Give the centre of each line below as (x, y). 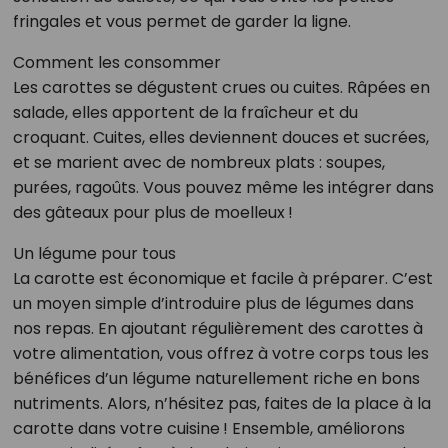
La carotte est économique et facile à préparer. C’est (222, 279)
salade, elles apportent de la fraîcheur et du (185, 113)
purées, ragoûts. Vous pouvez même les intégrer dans (223, 188)
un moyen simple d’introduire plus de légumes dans (213, 304)
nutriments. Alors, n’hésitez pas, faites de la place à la (221, 404)
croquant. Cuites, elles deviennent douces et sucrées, (220, 138)
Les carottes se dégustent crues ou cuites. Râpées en (221, 88)
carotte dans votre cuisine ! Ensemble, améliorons (208, 429)
